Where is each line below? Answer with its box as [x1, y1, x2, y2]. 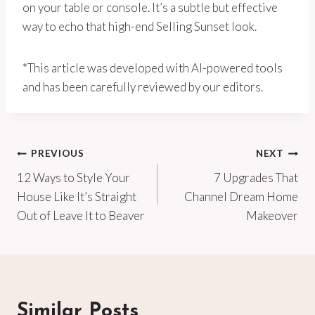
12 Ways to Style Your [17, 169, 130, 185]
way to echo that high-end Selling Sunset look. [22, 18, 257, 34]
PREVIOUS [31, 148, 84, 160]
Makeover [246, 207, 298, 223]
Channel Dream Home [184, 188, 298, 204]
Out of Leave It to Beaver [17, 207, 145, 223]
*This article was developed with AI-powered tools [22, 60, 283, 75]
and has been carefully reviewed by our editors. [22, 79, 263, 94]
